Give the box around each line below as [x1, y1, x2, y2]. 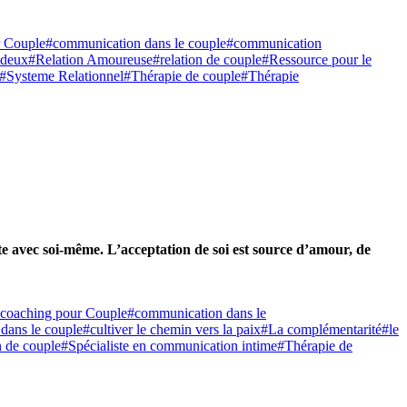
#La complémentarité [261, 321, 382, 337]
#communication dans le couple [45, 35, 226, 52]
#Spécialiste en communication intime [61, 337, 277, 353]
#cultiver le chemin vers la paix [83, 321, 261, 337]
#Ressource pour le [262, 52, 372, 68]
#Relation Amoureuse [28, 52, 153, 68]
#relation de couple [153, 52, 262, 68]
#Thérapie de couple [124, 68, 241, 84]
